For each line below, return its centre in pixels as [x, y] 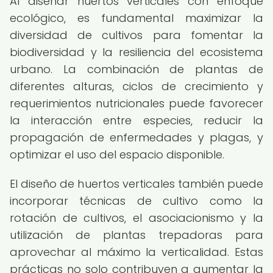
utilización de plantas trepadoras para [136, 235]
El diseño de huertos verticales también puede [136, 184]
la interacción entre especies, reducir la [136, 120]
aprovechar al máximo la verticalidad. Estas [136, 252]
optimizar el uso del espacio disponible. [117, 154]
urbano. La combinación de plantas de [136, 69]
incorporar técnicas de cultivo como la [136, 201]
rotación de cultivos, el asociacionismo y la [136, 218]
